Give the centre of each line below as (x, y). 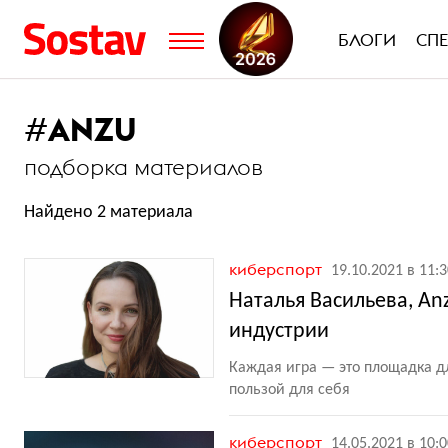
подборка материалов (143, 167)
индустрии (279, 331)
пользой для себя (289, 390)
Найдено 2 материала (108, 212)
